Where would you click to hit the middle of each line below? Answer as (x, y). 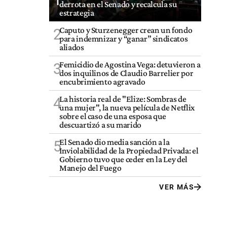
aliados (72, 47)
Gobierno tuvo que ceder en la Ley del (123, 159)
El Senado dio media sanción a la (115, 142)
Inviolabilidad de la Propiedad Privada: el (129, 151)
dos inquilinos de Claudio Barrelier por (126, 73)
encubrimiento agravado (102, 82)
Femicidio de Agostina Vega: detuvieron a (130, 65)
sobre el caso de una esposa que (113, 116)
